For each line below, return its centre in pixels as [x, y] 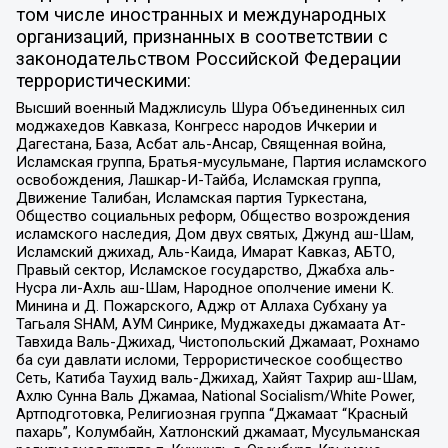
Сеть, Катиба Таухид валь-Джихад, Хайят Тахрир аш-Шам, [216, 378]
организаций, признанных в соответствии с [201, 37]
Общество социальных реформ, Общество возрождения [212, 216]
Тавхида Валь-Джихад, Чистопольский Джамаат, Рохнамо [217, 342]
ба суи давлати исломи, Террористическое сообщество [209, 360]
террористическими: [103, 81]
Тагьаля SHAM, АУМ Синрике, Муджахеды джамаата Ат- [210, 324]
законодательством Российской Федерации [208, 59]
